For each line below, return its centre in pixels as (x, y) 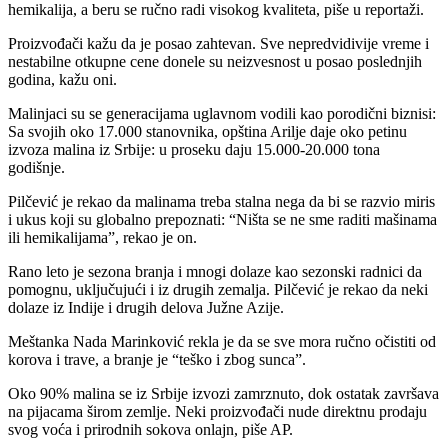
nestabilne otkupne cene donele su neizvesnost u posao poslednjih (215, 61)
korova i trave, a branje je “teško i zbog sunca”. (157, 359)
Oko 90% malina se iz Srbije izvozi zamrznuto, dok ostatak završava (223, 393)
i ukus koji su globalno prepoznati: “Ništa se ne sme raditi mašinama (222, 219)
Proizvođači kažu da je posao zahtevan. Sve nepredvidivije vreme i (218, 43)
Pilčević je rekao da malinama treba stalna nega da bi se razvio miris (221, 201)
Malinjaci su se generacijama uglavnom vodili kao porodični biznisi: (222, 113)
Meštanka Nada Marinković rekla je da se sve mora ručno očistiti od (222, 341)
